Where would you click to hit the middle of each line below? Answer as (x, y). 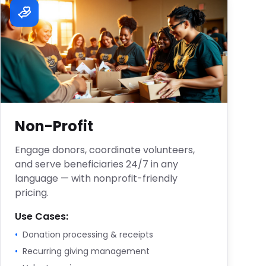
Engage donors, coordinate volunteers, (105, 150)
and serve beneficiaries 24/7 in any (96, 164)
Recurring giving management (86, 251)
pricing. (32, 193)
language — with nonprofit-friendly (96, 178)
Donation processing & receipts (88, 235)
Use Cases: (42, 216)
